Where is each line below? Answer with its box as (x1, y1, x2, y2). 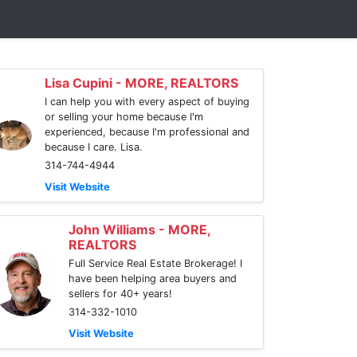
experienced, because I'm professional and (45, 126, 249, 138)
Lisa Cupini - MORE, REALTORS (45, 75, 238, 91)
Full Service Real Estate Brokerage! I (69, 257, 242, 269)
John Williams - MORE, (69, 222, 210, 237)
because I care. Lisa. (45, 141, 143, 153)
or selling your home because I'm (45, 111, 203, 123)
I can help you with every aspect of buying (45, 96, 249, 108)
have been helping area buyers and (69, 273, 237, 284)
